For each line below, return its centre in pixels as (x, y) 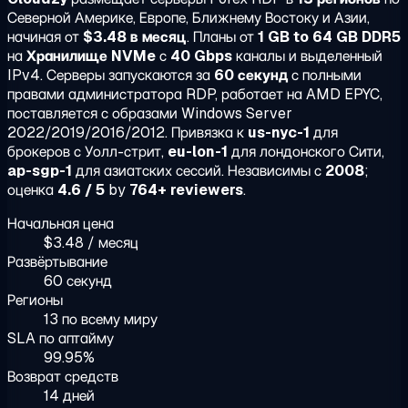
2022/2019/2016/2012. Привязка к (127, 132)
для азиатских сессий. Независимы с (199, 170)
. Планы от (222, 36)
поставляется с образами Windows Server (150, 113)
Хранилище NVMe (91, 56)
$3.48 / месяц (91, 242)
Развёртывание (57, 261)
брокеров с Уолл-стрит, (87, 151)
